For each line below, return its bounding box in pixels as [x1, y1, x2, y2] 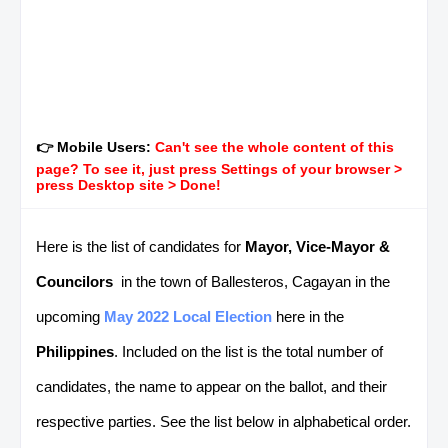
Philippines [36, 342, 114, 360]
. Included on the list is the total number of [114, 342, 383, 360]
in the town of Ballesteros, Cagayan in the [113, 272, 390, 290]
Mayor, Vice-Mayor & [245, 237, 390, 255]
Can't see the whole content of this [151, 138, 394, 155]
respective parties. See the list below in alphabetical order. [36, 412, 411, 430]
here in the [272, 307, 344, 325]
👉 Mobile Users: [36, 138, 151, 155]
